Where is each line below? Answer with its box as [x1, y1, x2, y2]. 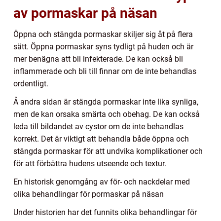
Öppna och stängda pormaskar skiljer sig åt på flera [13, 29, 193, 39]
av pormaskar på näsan [13, 4, 157, 21]
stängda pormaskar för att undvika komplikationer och [13, 146, 203, 156]
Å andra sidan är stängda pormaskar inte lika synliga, [13, 97, 198, 107]
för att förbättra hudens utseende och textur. [13, 158, 166, 168]
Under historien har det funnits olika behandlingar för [13, 207, 197, 217]
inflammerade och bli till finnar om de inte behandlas [13, 66, 196, 76]
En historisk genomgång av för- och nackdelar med [13, 177, 190, 186]
